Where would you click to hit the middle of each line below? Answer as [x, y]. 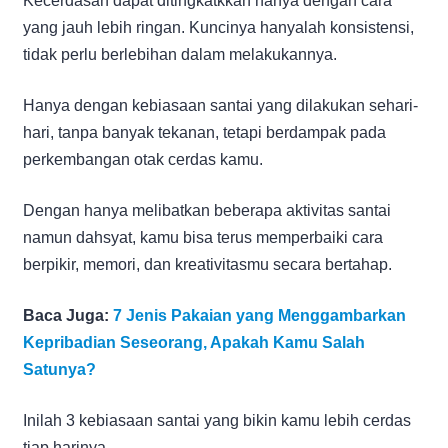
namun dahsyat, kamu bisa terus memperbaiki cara [203, 237]
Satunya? [59, 369]
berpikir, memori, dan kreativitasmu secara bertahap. [207, 264]
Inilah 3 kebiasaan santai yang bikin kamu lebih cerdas [217, 420]
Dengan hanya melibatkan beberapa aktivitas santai [207, 210]
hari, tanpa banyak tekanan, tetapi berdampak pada [204, 132]
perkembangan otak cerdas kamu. [143, 159]
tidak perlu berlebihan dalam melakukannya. [180, 54]
